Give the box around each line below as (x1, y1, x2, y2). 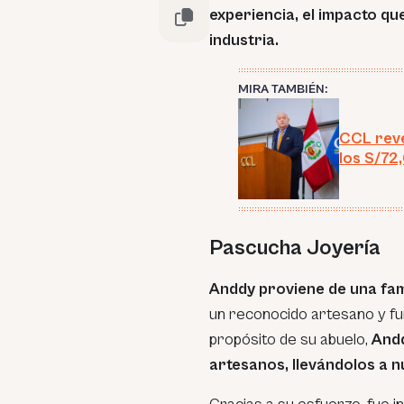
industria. (209, 31, 279, 50)
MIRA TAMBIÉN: (238, 82, 327, 96)
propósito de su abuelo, (209, 330, 372, 349)
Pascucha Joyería (209, 235, 381, 261)
